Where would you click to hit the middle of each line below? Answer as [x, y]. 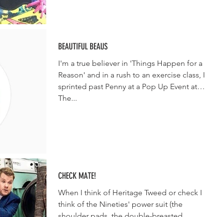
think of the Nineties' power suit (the [120, 204]
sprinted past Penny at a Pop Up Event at [128, 86]
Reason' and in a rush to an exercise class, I [132, 75]
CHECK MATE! [77, 176]
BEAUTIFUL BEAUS [83, 46]
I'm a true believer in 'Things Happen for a [130, 63]
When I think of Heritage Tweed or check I [130, 192]
